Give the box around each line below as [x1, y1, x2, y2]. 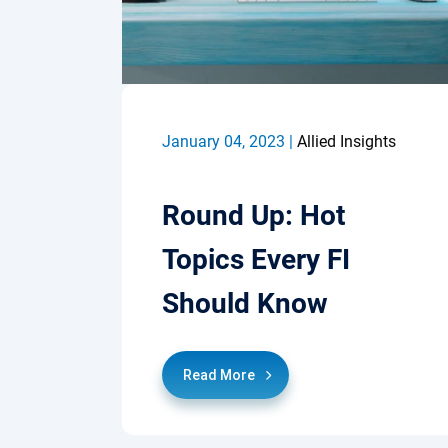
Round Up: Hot [162, 198, 345, 232]
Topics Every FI [162, 242, 350, 276]
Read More [183, 366, 255, 383]
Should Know [162, 286, 328, 320]
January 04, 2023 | [162, 131, 297, 151]
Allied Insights [297, 131, 396, 151]
